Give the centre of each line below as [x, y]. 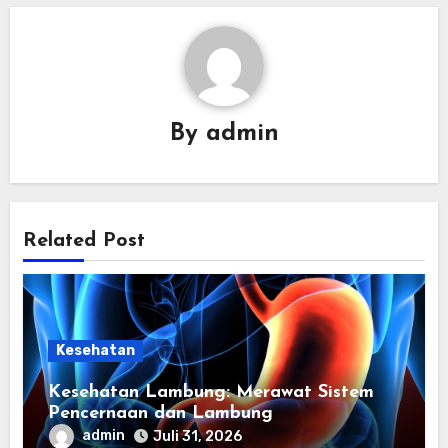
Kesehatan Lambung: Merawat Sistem [210, 392]
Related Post [83, 240]
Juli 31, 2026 [197, 436]
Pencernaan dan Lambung [160, 413]
